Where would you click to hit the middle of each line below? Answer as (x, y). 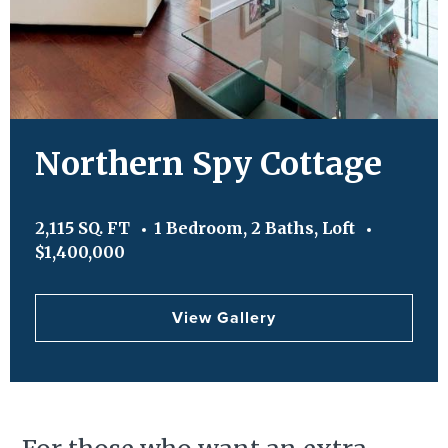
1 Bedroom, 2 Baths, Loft (254, 228)
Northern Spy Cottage (208, 164)
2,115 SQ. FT (82, 228)
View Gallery (224, 317)
